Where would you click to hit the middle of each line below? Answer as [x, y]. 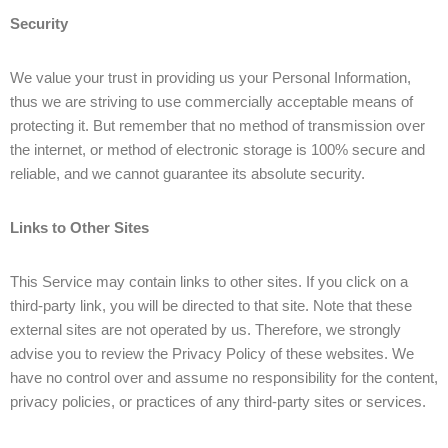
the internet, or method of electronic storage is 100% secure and [217, 149]
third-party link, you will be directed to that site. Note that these [211, 305]
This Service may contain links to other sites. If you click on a [209, 281]
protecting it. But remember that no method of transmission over [217, 125]
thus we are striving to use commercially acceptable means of [211, 101]
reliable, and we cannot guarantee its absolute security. [187, 173]
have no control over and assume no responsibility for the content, [224, 377]
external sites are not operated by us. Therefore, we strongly [205, 329]
